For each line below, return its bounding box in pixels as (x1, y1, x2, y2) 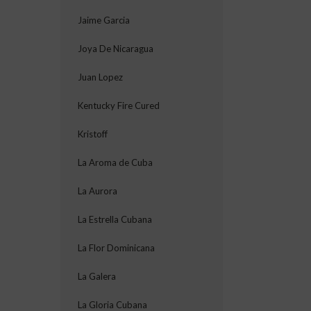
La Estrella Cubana (78, 214, 152, 225)
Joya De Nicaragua (78, 43, 153, 54)
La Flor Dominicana (78, 242, 155, 253)
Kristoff (78, 128, 108, 140)
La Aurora (78, 185, 117, 196)
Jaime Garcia (78, 15, 130, 26)
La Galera (78, 271, 116, 282)
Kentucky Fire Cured (78, 100, 160, 111)
